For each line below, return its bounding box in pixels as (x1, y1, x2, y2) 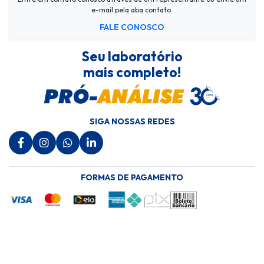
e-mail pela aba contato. (91, 5, 173, 14)
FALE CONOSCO (100, 21, 164, 32)
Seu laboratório (81, 47, 183, 65)
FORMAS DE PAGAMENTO (81, 171, 183, 183)
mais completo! (83, 63, 181, 81)
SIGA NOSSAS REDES (89, 115, 175, 127)
